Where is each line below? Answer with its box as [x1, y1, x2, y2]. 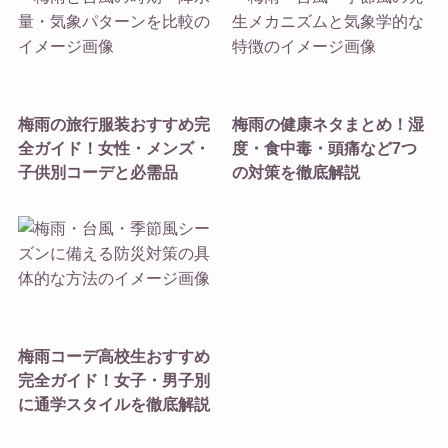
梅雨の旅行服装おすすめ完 [17, 114, 210, 133]
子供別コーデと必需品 [17, 162, 178, 181]
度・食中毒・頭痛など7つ [232, 138, 418, 157]
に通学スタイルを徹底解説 [17, 394, 210, 413]
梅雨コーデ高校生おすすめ [17, 346, 210, 365]
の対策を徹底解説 [232, 162, 361, 181]
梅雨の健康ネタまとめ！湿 [232, 114, 425, 133]
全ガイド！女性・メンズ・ [17, 138, 210, 157]
